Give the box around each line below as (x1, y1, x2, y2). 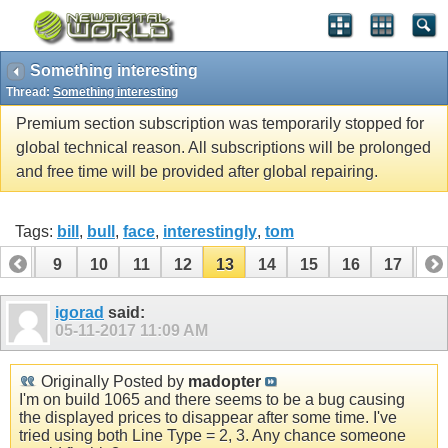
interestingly (163, 222, 257, 240)
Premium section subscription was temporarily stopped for (16, 115, 424, 133)
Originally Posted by (37, 372, 188, 390)
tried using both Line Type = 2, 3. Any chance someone (19, 426, 406, 444)
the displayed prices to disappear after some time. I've (19, 408, 397, 426)
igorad (55, 303, 104, 321)
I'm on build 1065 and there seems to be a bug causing (19, 390, 405, 408)
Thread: (6, 85, 53, 99)
